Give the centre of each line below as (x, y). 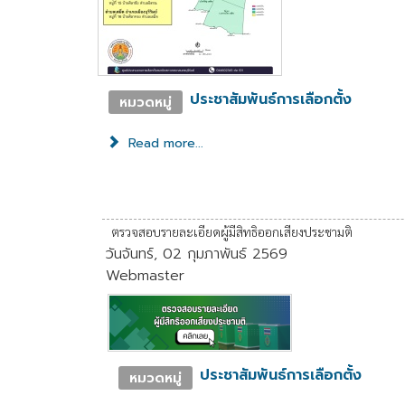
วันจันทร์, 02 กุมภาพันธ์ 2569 (197, 254)
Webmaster (146, 275)
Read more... (163, 143)
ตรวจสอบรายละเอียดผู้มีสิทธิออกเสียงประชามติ (232, 231)
